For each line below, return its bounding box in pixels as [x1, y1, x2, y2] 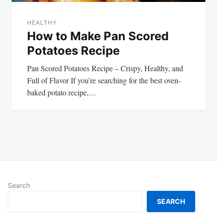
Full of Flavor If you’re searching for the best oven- [27, 75, 181, 85]
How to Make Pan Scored [27, 29, 169, 43]
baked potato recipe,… [27, 87, 96, 97]
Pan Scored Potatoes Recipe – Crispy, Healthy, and [27, 62, 183, 73]
